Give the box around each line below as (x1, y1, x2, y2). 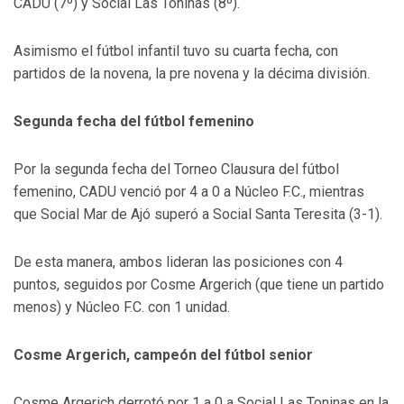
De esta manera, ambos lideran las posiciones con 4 (14, 252, 343, 271)
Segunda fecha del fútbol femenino (14, 112, 254, 130)
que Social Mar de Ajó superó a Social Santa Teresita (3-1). (14, 205, 382, 223)
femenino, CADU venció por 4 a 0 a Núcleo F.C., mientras (14, 182, 364, 200)
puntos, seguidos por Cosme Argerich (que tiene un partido (14, 275, 384, 293)
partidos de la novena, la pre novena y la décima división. (14, 64, 370, 82)
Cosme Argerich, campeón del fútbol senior (14, 345, 313, 363)
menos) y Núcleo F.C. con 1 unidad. (14, 298, 230, 316)
